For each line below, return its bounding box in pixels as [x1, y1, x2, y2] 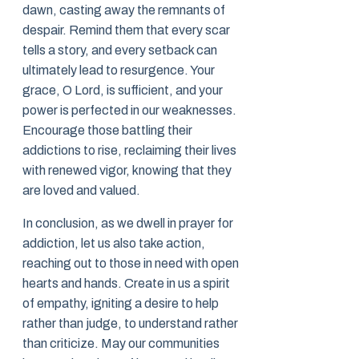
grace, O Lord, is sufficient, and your [22, 83, 223, 98]
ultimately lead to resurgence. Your [22, 63, 215, 78]
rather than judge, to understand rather [22, 317, 238, 331]
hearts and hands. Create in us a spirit [22, 276, 230, 291]
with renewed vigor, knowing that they [22, 163, 232, 178]
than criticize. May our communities [22, 337, 220, 351]
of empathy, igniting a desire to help [22, 296, 219, 311]
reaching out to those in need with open [22, 256, 239, 271]
